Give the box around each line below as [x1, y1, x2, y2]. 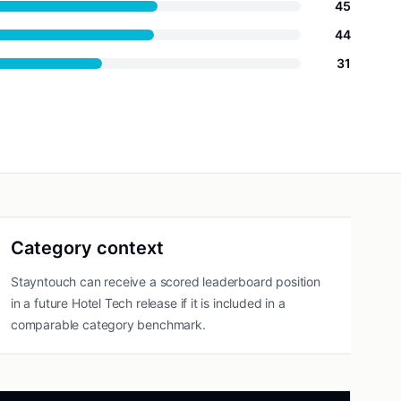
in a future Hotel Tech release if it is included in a [11, 295, 286, 311]
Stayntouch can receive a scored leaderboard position [11, 274, 320, 289]
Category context [11, 237, 164, 259]
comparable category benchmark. [11, 317, 206, 332]
